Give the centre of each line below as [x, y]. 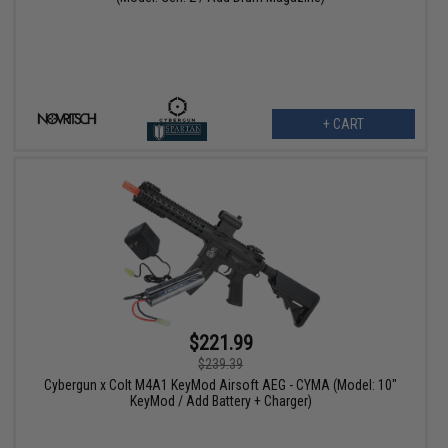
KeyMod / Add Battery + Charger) [220, 401]
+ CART [343, 123]
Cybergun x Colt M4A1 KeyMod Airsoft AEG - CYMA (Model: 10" [221, 385]
